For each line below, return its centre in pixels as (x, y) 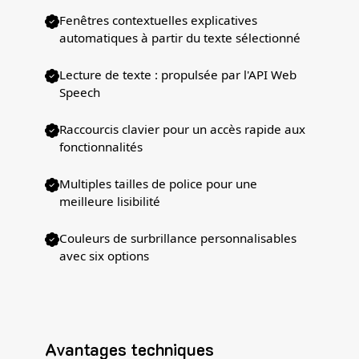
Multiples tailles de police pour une (158, 184)
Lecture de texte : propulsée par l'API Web (178, 75)
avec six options (104, 256)
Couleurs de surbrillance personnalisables (178, 238)
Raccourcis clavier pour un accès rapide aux (182, 129)
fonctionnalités (101, 147)
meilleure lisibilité (110, 202)
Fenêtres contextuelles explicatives (158, 20)
